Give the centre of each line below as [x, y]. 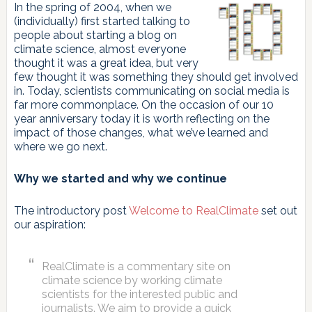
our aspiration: [49, 224]
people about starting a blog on [95, 35]
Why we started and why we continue [120, 178]
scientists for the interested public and [139, 294]
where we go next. [60, 146]
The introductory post [71, 210]
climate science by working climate [132, 280]
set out [278, 210]
